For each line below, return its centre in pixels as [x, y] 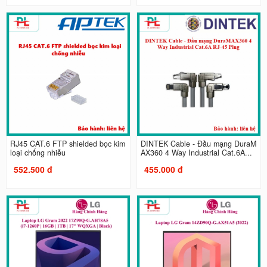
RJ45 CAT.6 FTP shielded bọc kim [67, 144]
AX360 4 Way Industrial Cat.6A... [196, 153]
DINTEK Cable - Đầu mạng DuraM [198, 144]
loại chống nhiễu [38, 153]
